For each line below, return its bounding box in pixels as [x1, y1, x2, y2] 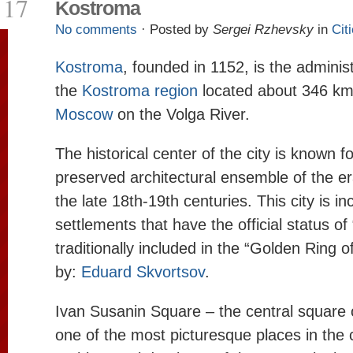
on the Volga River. [113, 106, 250, 123]
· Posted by [137, 22, 213, 37]
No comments [55, 22, 137, 37]
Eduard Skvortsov [81, 263, 205, 281]
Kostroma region [82, 82, 198, 99]
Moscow [55, 106, 113, 123]
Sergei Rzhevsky [213, 22, 314, 37]
